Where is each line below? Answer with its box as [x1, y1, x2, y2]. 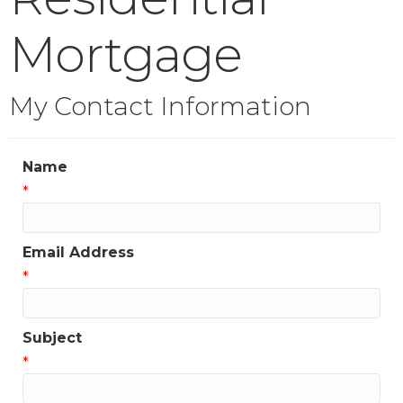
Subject [22, 329, 82, 346]
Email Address [22, 244, 134, 261]
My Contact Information [9, 91, 311, 121]
